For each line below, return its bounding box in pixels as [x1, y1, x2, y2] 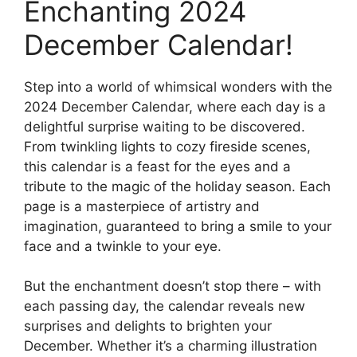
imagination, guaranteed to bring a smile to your [24, 218, 331, 234]
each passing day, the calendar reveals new [24, 298, 305, 315]
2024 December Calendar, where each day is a [24, 98, 326, 115]
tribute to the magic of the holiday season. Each [24, 178, 331, 194]
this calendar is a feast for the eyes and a [24, 158, 291, 175]
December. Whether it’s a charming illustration [24, 338, 317, 355]
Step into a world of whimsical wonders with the [24, 78, 332, 95]
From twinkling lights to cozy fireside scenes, [24, 138, 311, 155]
